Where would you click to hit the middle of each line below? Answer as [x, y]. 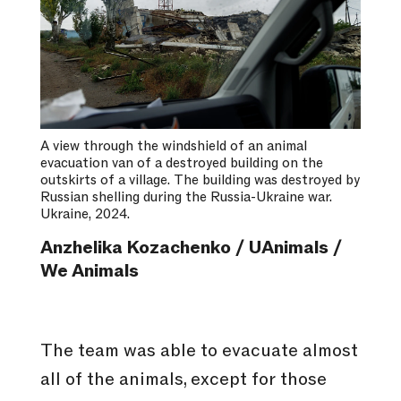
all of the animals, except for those [183, 380]
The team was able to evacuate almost [199, 351]
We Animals [89, 272]
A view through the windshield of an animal [173, 146]
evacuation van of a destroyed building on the [181, 163]
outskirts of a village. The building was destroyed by [200, 180]
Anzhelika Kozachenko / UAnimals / [191, 248]
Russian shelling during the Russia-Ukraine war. [186, 197]
